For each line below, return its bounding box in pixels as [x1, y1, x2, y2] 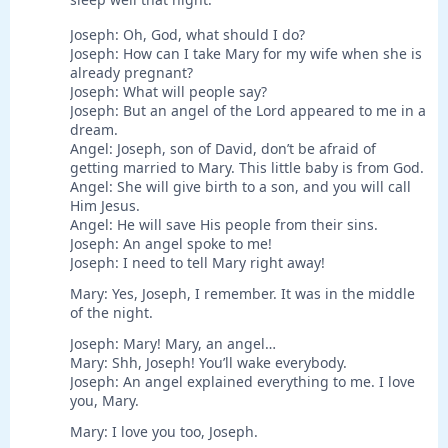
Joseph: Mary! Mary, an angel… [70, 334, 276, 354]
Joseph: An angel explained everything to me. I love [70, 372, 415, 392]
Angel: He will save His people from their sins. [70, 215, 378, 235]
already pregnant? [70, 63, 193, 83]
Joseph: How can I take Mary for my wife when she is [70, 44, 422, 64]
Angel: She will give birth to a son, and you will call [70, 177, 411, 197]
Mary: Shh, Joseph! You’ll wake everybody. [70, 353, 347, 373]
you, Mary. [70, 391, 139, 411]
